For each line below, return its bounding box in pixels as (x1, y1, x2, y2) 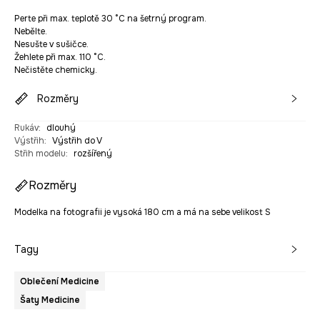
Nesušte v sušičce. (14, 39, 89, 51)
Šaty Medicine (20, 294, 80, 306)
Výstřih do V (52, 135, 102, 147)
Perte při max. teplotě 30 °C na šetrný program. (14, 13, 206, 25)
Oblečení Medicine (20, 276, 99, 288)
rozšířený (74, 148, 112, 160)
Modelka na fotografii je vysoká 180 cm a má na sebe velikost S (14, 206, 271, 219)
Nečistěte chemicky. (14, 64, 97, 76)
